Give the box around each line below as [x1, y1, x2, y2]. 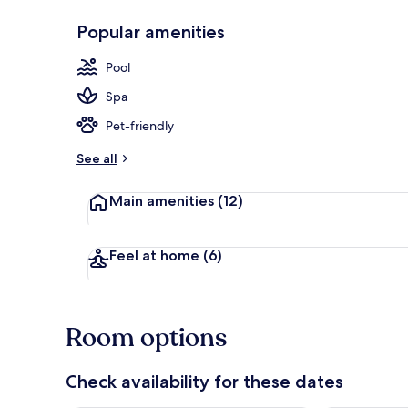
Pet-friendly [106, 117, 174, 134]
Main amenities [109, 191, 218, 209]
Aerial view [337, 49, 395, 66]
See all [76, 149, 117, 167]
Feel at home [109, 246, 203, 264]
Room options [66, 320, 227, 355]
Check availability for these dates [66, 370, 343, 393]
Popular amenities [76, 20, 225, 43]
